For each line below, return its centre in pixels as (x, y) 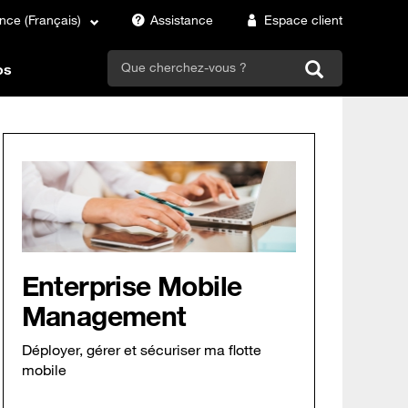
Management (104, 316)
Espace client (303, 20)
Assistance (182, 20)
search (144, 66)
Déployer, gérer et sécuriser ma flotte (141, 350)
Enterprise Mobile (132, 286)
